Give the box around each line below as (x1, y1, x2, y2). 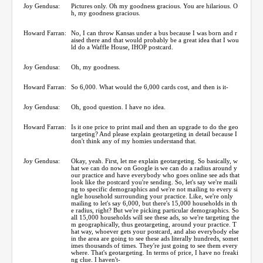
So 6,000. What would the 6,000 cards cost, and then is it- (71, 83, 228, 90)
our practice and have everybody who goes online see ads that (71, 171, 240, 178)
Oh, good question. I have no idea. (71, 103, 166, 110)
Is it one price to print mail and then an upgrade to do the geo (71, 123, 238, 130)
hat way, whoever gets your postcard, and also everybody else (71, 227, 239, 235)
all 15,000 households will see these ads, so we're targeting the (71, 213, 240, 221)
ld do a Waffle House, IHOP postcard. (71, 43, 173, 50)
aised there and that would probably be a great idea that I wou (71, 36, 239, 43)
